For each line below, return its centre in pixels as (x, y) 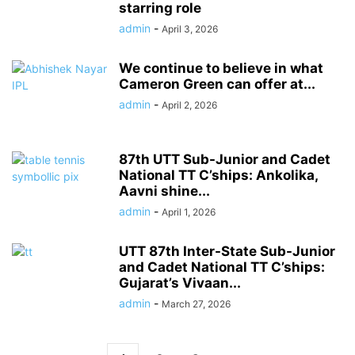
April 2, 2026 (189, 105)
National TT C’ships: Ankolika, (218, 175)
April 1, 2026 (189, 212)
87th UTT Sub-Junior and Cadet (225, 159)
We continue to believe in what (221, 68)
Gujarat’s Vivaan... (180, 283)
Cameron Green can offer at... (217, 84)
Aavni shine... (164, 191)
